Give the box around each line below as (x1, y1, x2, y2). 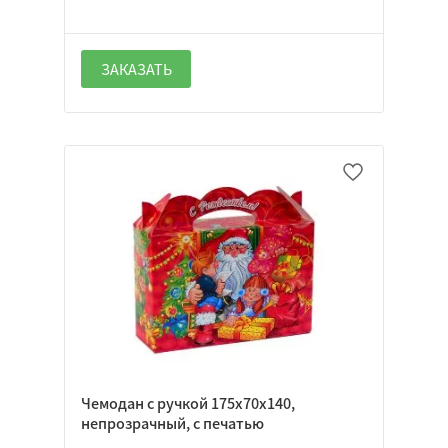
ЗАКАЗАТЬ (100, 58, 172, 81)
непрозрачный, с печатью (81, 411, 264, 434)
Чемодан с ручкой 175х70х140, (81, 391, 295, 414)
